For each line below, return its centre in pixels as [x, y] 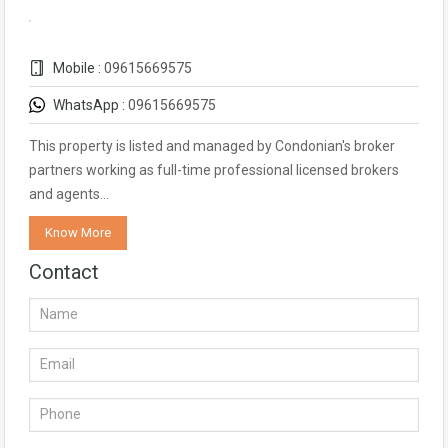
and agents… [69, 194]
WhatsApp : [89, 105]
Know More [78, 232]
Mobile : [77, 68]
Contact [64, 272]
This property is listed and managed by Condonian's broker [212, 146]
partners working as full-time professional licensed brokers [214, 170]
